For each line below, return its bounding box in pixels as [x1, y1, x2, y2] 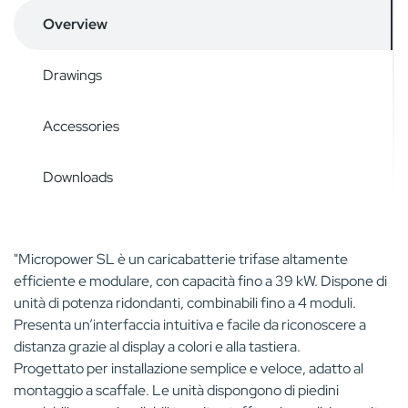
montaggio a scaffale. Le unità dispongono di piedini [14, 381, 339, 400]
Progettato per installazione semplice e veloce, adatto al [14, 359, 363, 378]
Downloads [43, 168, 113, 187]
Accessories [43, 117, 119, 136]
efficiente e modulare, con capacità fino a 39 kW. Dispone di [14, 271, 387, 291]
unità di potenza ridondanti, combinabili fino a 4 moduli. [14, 293, 356, 312]
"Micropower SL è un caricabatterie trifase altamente [14, 250, 348, 269]
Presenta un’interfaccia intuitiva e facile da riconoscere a [14, 315, 366, 334]
